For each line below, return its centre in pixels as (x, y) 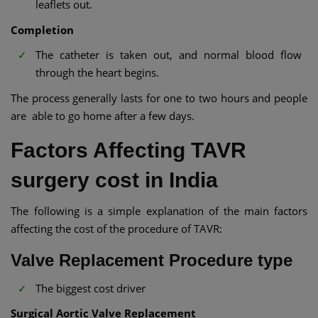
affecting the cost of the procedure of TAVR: (116, 228)
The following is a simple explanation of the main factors (159, 210)
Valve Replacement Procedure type (152, 260)
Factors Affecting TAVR (128, 150)
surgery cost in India (114, 180)
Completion (42, 29)
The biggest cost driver (91, 288)
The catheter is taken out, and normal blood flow (171, 55)
